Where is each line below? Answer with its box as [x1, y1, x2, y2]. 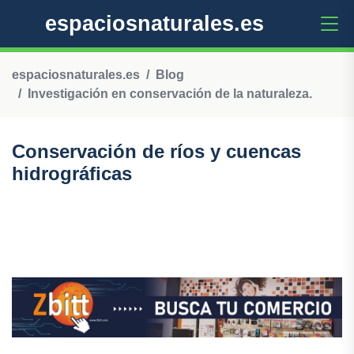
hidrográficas [12, 163, 132, 184]
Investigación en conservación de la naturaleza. [28, 87, 312, 100]
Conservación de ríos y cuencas [12, 141, 301, 162]
